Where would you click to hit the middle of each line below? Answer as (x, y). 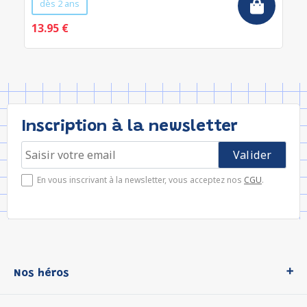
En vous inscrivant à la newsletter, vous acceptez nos (140, 180)
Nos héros (41, 273)
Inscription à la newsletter (130, 127)
